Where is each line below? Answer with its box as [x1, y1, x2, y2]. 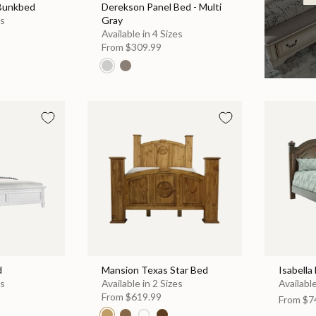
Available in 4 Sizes [101, 28, 183, 40]
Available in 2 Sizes [101, 276, 183, 289]
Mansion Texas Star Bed [101, 263, 208, 276]
